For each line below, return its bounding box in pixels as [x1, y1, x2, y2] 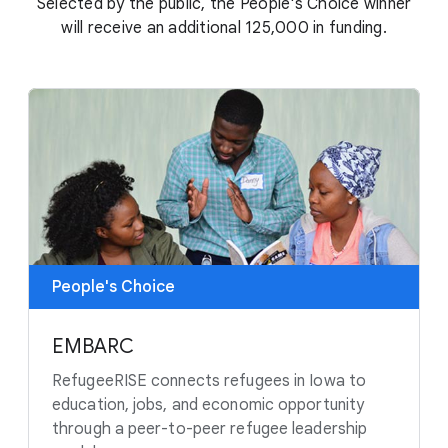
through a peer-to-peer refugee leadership [52, 418, 368, 439]
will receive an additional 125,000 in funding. [61, 18, 387, 38]
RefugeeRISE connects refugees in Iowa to [52, 370, 367, 391]
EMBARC [52, 333, 134, 359]
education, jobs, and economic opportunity [52, 394, 365, 415]
